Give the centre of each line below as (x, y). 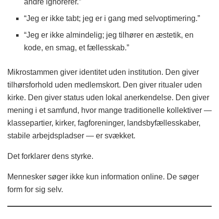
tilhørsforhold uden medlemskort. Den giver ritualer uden (105, 85)
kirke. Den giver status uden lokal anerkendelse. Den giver (108, 97)
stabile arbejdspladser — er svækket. (71, 135)
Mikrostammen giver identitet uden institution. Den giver (103, 72)
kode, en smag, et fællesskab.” (77, 47)
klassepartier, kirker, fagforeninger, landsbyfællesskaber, (104, 123)
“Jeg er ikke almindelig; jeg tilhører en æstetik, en (109, 35)
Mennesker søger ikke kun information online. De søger (103, 176)
